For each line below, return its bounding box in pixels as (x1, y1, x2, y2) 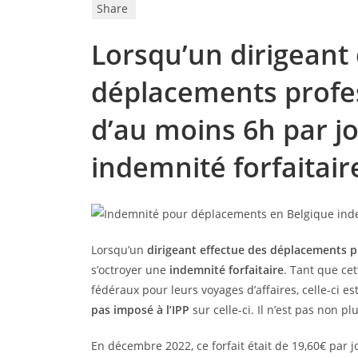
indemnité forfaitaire (169, 261, 284, 277)
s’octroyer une (90, 261, 169, 277)
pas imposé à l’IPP (90, 301, 189, 317)
